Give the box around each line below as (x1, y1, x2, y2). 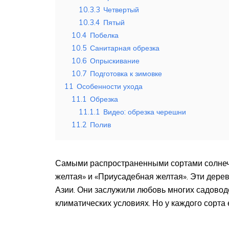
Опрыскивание (90, 56, 140, 66)
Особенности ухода (77, 82, 143, 91)
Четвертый (103, 5, 139, 15)
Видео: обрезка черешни (103, 107, 186, 117)
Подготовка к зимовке (90, 69, 162, 79)
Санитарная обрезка (90, 43, 159, 53)
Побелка (90, 31, 119, 40)
